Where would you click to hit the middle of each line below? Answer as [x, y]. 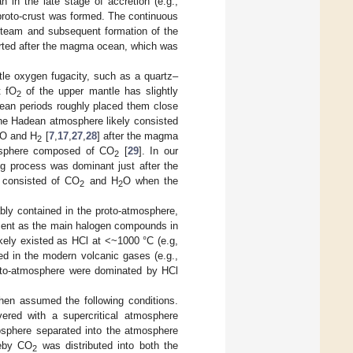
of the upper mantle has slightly [100, 91]
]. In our [158, 150]
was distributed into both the [108, 345]
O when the [150, 180]
